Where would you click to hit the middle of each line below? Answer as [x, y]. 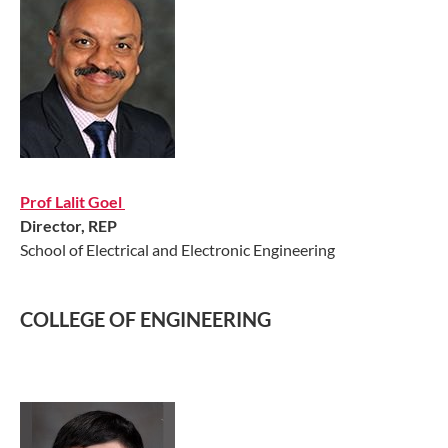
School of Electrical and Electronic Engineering [177, 249]
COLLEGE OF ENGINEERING [145, 319]
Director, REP [68, 225]
